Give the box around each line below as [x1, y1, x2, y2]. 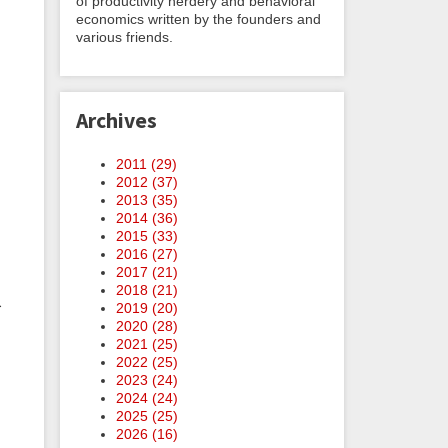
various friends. [76, 28, 173, 45]
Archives [76, 107, 157, 135]
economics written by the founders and [76, 10, 321, 27]
